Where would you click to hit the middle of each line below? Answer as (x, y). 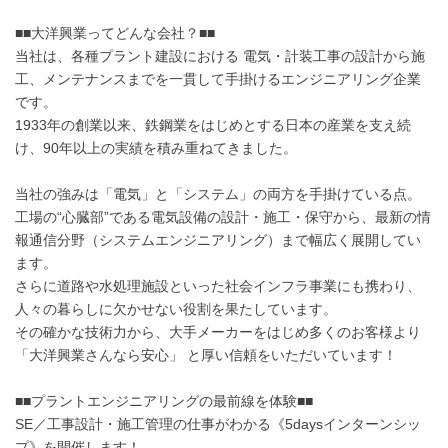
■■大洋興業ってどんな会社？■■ (115, 32)
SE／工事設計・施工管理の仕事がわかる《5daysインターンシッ (218, 423)
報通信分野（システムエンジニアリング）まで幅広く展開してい (218, 239)
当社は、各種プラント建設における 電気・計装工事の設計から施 (220, 55)
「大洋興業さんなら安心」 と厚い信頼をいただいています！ (206, 354)
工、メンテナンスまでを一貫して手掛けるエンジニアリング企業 (218, 78)
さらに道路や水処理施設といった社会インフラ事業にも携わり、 (218, 285)
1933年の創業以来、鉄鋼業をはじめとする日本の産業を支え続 (213, 124)
